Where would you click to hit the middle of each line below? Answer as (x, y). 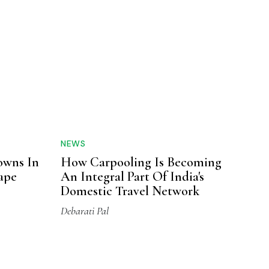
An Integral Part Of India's (132, 177)
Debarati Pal (85, 211)
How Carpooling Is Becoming (141, 162)
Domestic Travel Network (130, 191)
